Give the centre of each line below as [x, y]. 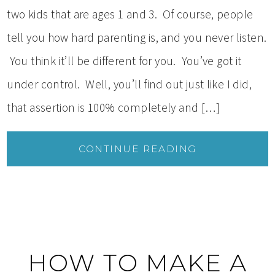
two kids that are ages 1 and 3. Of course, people [130, 14]
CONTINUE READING [137, 149]
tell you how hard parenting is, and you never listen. [137, 37]
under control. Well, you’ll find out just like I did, [129, 84]
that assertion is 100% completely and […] [113, 107]
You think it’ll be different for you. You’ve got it [124, 60]
